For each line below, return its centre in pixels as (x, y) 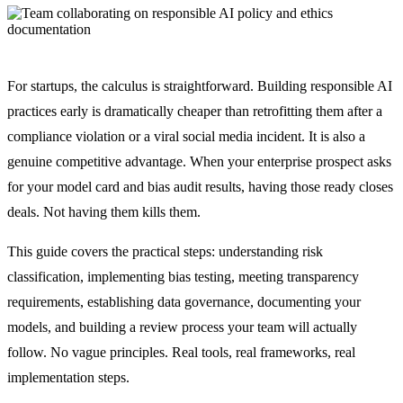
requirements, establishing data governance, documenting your (184, 301)
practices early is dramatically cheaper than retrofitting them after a (195, 111)
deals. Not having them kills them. (104, 211)
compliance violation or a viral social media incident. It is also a (186, 136)
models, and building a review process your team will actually (182, 327)
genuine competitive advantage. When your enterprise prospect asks (199, 161)
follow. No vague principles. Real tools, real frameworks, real (181, 352)
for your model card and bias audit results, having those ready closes (200, 186)
